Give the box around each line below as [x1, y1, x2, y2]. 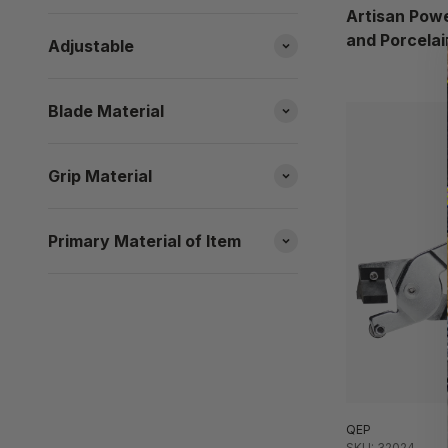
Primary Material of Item [48, 231, 241, 252]
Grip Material [48, 166, 152, 187]
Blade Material [48, 101, 164, 122]
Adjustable [48, 36, 134, 57]
